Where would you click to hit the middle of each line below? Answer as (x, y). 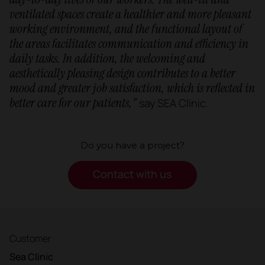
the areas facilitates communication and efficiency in (129, 43)
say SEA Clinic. (172, 103)
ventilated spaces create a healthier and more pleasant (130, 14)
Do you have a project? (132, 145)
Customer (30, 238)
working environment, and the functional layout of (126, 29)
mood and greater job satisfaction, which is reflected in (132, 88)
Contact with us (132, 174)
